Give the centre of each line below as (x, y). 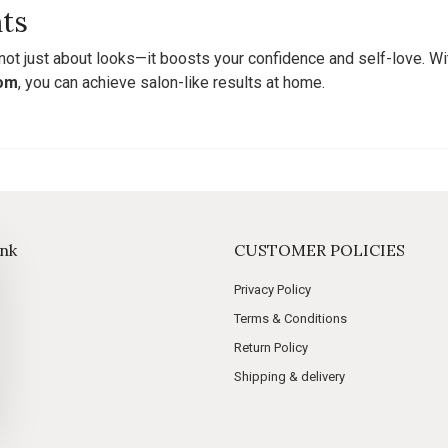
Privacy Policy (272, 289)
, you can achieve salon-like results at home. (171, 82)
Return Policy (271, 347)
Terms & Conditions (290, 318)
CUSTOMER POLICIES (319, 250)
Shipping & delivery (289, 376)
